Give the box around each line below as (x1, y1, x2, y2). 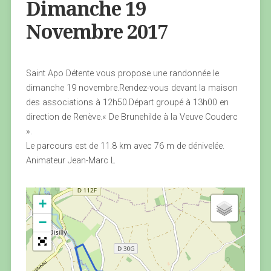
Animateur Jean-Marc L (25, 155, 115, 166)
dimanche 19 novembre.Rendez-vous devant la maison (25, 83, 238, 93)
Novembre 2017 (25, 21, 168, 44)
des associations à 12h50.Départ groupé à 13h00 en (25, 97, 229, 108)
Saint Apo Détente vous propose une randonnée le (25, 68, 219, 79)
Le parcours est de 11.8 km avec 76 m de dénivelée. (25, 141, 224, 151)
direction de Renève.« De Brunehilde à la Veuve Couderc (25, 112, 238, 122)
